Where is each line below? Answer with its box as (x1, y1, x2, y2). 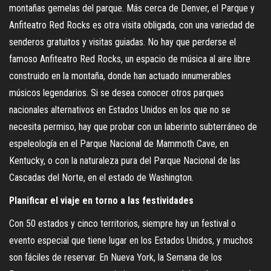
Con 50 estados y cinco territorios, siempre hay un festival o (9, 217, 236, 229)
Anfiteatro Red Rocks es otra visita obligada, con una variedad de (9, 19, 255, 31)
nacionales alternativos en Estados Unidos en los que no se (9, 103, 230, 116)
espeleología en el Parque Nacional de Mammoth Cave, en (9, 137, 229, 149)
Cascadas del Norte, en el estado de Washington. (9, 171, 194, 183)
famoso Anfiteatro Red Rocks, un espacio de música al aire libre (9, 53, 250, 65)
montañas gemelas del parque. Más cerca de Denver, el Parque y (9, 2, 255, 14)
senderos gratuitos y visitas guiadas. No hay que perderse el (9, 36, 236, 48)
